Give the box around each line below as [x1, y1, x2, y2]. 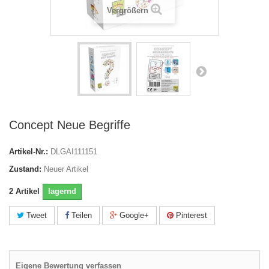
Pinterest [174, 211, 207, 220]
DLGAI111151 [50, 147, 97, 156]
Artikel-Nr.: [9, 147, 48, 156]
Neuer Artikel [44, 165, 88, 174]
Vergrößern [107, 6, 148, 15]
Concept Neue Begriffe [9, 118, 130, 131]
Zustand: [9, 165, 41, 174]
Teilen [69, 211, 92, 220]
